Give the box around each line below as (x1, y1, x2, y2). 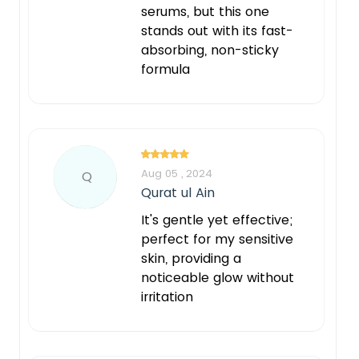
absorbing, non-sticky (141, 40, 279, 59)
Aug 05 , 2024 (141, 165, 212, 181)
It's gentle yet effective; (141, 210, 292, 229)
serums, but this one (141, 2, 269, 21)
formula (141, 59, 190, 79)
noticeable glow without (141, 268, 294, 287)
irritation (141, 287, 193, 306)
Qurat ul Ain (141, 183, 215, 202)
